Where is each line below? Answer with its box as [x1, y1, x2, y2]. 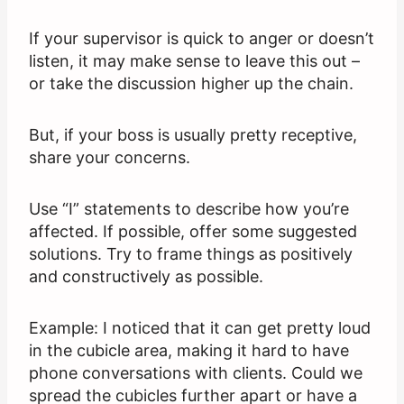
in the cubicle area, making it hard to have [29, 341, 349, 361]
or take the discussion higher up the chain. [29, 74, 353, 94]
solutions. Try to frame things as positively [29, 244, 353, 264]
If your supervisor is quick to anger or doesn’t [29, 29, 374, 49]
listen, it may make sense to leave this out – [29, 51, 360, 71]
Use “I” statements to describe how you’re [29, 199, 349, 219]
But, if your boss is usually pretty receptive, [29, 125, 357, 145]
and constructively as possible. [29, 267, 263, 287]
